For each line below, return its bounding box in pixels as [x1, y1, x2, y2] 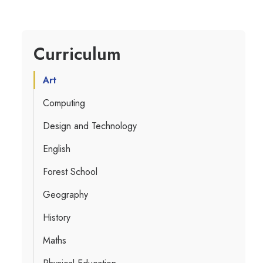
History [42, 211, 70, 224]
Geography [42, 188, 88, 201]
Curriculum [33, 42, 121, 66]
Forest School [42, 165, 97, 178]
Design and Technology [42, 119, 137, 133]
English [42, 142, 70, 156]
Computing [42, 96, 85, 110]
